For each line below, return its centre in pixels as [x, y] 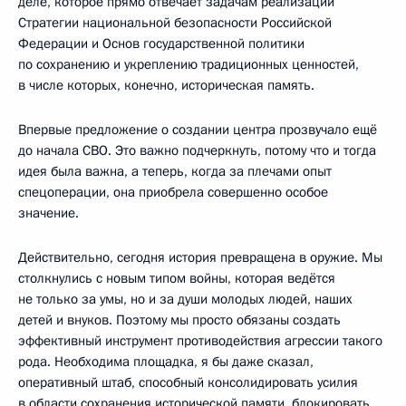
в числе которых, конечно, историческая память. [166, 85]
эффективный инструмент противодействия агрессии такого [200, 340]
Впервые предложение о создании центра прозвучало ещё [198, 129]
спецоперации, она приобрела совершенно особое [173, 192]
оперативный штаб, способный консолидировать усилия [188, 382]
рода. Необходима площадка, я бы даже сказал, [166, 361]
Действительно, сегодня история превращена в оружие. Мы [200, 257]
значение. [48, 213]
